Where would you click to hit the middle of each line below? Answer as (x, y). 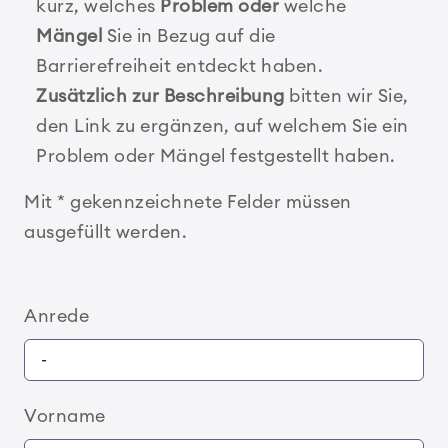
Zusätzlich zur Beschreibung (160, 96)
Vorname (65, 416)
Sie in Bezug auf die (189, 36)
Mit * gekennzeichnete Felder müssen (188, 202)
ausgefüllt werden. (105, 232)
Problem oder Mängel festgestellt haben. (216, 156)
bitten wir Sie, (346, 96)
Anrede (56, 316)
